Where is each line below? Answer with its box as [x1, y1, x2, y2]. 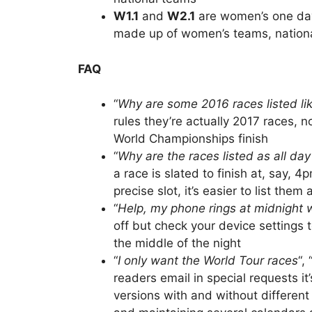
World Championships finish [114, 132, 268, 146]
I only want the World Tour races [118, 253, 298, 268]
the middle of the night [114, 236, 241, 251]
